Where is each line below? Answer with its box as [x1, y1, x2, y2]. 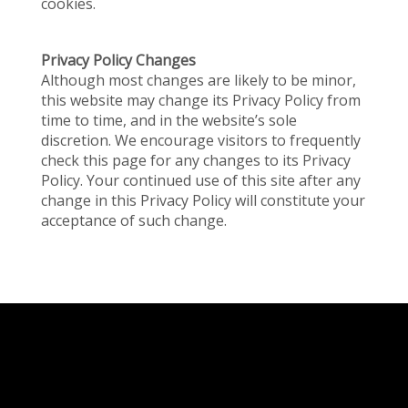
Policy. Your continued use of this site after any [41, 170, 362, 190]
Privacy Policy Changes [41, 50, 197, 70]
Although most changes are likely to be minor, [41, 70, 357, 90]
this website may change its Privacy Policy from [41, 90, 362, 110]
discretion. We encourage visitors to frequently [41, 130, 362, 150]
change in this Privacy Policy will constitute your [41, 190, 366, 210]
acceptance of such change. [41, 210, 228, 230]
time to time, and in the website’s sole [41, 110, 298, 130]
